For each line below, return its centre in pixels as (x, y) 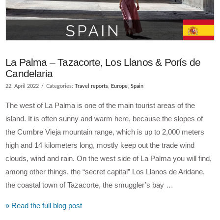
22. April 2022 (22, 86)
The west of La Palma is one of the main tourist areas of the (100, 105)
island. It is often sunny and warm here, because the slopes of (104, 118)
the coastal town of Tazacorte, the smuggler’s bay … (90, 185)
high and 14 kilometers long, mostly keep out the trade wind (100, 145)
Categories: (61, 86)
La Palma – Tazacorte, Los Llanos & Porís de (103, 62)
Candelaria (29, 73)
